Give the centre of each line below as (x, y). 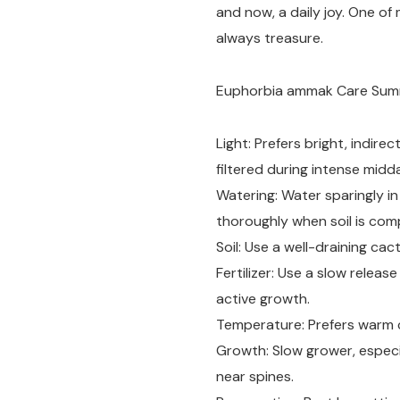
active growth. (263, 298)
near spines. (255, 376)
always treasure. (270, 37)
